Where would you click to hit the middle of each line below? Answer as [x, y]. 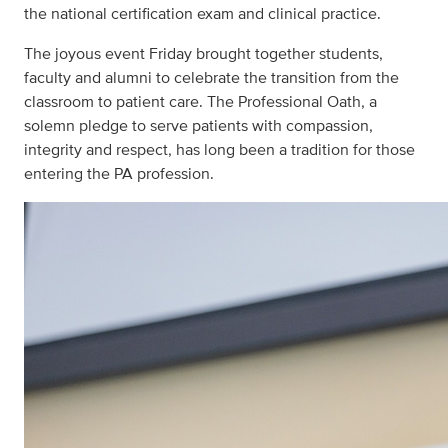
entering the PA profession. [119, 174]
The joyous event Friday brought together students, [203, 54]
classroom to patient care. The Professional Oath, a [200, 102]
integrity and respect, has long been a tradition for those [219, 150]
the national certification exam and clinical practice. [202, 14]
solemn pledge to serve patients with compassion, [198, 126]
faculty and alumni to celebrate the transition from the [211, 78]
